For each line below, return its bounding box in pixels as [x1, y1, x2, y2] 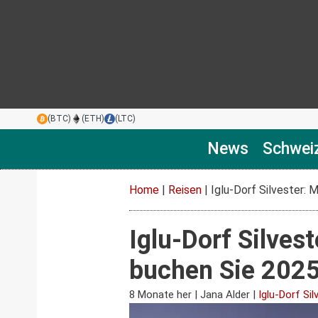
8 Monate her [129, 288, 192, 301]
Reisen [168, 183, 202, 197]
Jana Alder [200, 288, 250, 301]
